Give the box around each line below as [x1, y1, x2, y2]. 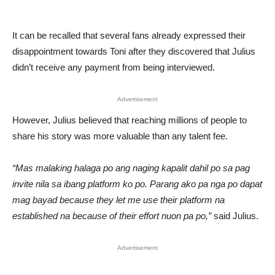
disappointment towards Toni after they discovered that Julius [12, 46, 255, 56]
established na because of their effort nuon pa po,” [12, 211, 211, 221]
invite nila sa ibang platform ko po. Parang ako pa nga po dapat [12, 179, 262, 189]
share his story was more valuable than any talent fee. [12, 131, 228, 141]
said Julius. [211, 211, 258, 221]
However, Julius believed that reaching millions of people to [12, 115, 247, 125]
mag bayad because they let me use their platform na [12, 195, 225, 205]
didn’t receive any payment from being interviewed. [12, 62, 215, 72]
